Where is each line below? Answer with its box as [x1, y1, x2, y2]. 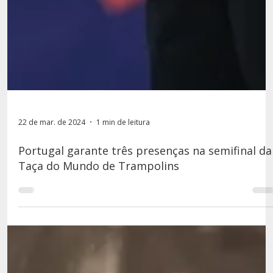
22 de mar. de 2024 [18, 190, 85, 200]
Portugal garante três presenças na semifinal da [18, 216, 272, 232]
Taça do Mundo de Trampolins [18, 232, 179, 247]
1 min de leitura [96, 190, 150, 200]
